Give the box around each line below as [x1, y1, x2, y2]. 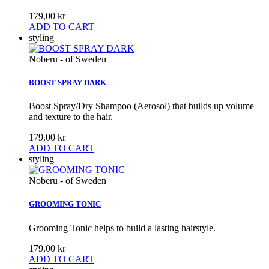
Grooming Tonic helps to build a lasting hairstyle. [29, 222, 216, 233]
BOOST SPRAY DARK [29, 78, 106, 88]
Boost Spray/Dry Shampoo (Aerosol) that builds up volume [29, 101, 254, 112]
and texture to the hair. [29, 112, 113, 122]
